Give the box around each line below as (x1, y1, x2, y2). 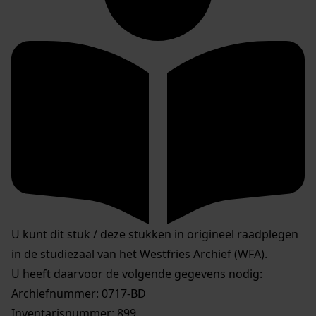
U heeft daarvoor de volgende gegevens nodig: (11, 265, 262, 281)
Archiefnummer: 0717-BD (11, 285, 146, 301)
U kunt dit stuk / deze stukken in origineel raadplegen (11, 226, 298, 242)
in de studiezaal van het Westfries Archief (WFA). (11, 245, 267, 262)
